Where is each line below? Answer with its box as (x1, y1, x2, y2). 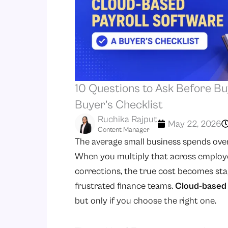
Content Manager (98, 125, 150, 134)
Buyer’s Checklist (75, 98, 163, 112)
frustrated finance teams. (75, 180, 175, 191)
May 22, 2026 (168, 118, 221, 129)
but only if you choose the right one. (75, 195, 216, 206)
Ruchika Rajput (98, 113, 157, 125)
